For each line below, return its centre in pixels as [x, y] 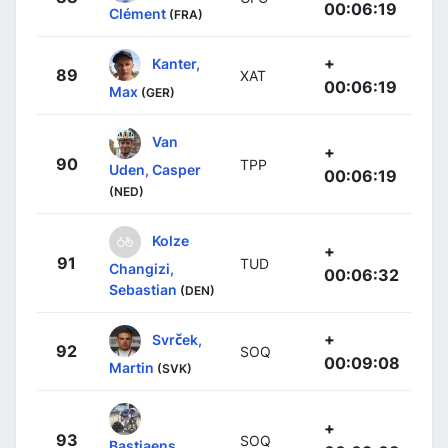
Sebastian [143, 290]
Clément [137, 14]
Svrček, [177, 339]
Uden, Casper [155, 170]
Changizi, [141, 269]
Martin [131, 368]
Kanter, [176, 63]
